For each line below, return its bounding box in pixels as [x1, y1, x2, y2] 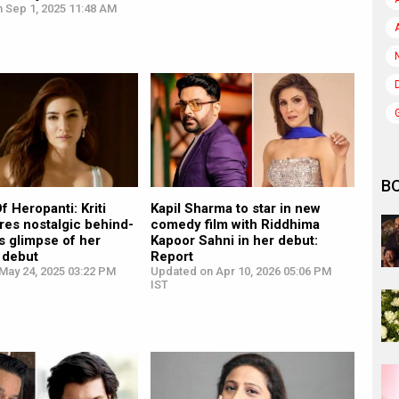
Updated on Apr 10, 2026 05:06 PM [150, 265, 331, 279]
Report [150, 248, 193, 265]
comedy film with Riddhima [150, 216, 320, 233]
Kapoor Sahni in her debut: [150, 232, 318, 249]
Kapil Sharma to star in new [150, 200, 321, 217]
